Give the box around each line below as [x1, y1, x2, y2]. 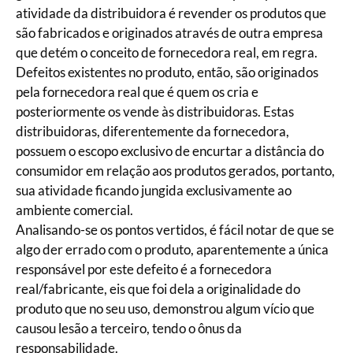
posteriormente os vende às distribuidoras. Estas [16, 103, 294, 120]
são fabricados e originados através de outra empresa [16, 24, 323, 41]
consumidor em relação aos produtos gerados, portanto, [16, 162, 335, 179]
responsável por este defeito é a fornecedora [16, 261, 272, 277]
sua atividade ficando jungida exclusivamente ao [16, 182, 292, 199]
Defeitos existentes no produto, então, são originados [16, 64, 318, 80]
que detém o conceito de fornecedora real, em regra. [16, 44, 318, 61]
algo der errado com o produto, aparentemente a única [16, 241, 329, 258]
